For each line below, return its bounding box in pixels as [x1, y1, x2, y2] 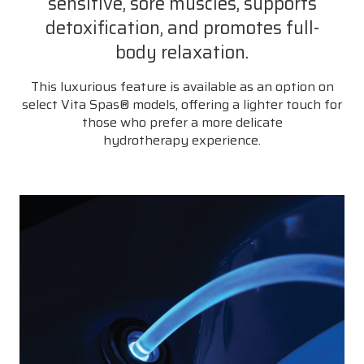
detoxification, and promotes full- [45, 13, 319, 42]
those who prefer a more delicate [81, 111, 283, 132]
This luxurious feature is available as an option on [30, 76, 334, 97]
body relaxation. [115, 37, 249, 67]
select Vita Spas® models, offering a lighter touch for [22, 93, 342, 115]
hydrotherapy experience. [103, 129, 261, 150]
